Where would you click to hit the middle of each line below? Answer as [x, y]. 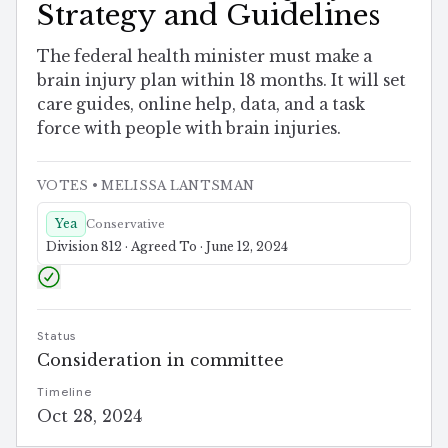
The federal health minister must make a [204, 56]
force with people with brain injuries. [189, 128]
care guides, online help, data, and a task [201, 104]
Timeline [65, 391]
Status [57, 335]
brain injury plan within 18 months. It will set [221, 80]
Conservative [125, 223]
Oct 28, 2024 [89, 415]
